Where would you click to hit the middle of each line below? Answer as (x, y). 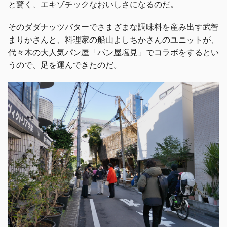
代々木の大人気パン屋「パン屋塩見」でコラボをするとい (113, 52)
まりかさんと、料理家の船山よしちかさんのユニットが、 (113, 40)
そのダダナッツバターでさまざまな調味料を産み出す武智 (113, 27)
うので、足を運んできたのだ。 (65, 65)
